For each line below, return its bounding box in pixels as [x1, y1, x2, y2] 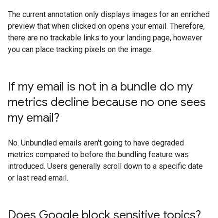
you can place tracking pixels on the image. [8, 45, 153, 54]
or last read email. [8, 173, 68, 182]
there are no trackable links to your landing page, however [8, 33, 202, 42]
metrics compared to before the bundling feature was [8, 150, 189, 159]
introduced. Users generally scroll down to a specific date [8, 162, 203, 171]
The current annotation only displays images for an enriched [8, 10, 210, 19]
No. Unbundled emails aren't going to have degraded [8, 138, 184, 147]
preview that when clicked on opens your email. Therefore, [8, 21, 205, 31]
